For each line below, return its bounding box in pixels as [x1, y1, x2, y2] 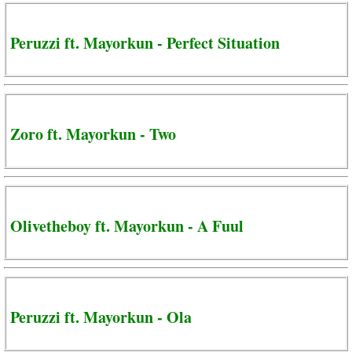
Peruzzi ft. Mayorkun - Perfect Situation [10, 31, 280, 55]
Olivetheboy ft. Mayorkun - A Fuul [10, 214, 244, 237]
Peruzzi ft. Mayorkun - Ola [10, 305, 192, 328]
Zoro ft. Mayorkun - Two [10, 123, 176, 146]
